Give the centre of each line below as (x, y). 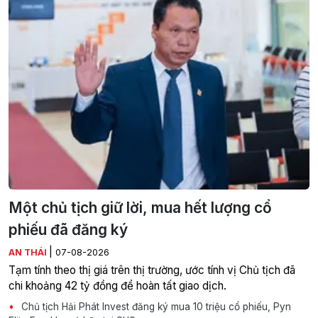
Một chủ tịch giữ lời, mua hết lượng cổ (140, 208)
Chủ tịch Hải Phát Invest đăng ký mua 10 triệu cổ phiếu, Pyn (155, 307)
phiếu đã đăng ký (68, 230)
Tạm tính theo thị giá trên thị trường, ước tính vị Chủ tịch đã (152, 270)
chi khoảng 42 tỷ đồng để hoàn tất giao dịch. (117, 286)
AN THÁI (29, 252)
